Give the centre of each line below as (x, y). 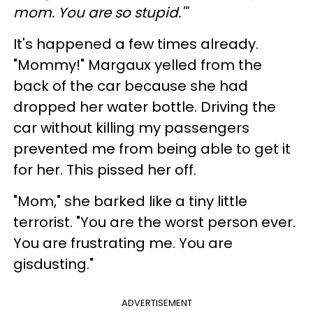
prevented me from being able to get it (152, 148)
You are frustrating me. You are (123, 243)
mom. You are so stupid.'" (100, 12)
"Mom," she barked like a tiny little (130, 201)
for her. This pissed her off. (105, 169)
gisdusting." (53, 264)
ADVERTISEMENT (156, 303)
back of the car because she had (131, 86)
